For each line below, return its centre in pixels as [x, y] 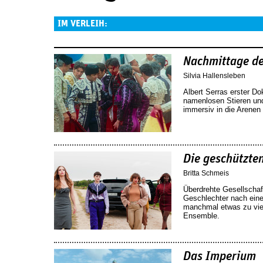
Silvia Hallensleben [214, 75]
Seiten [68, 37]
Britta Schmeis [206, 173]
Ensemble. [201, 215]
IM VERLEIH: [82, 23]
